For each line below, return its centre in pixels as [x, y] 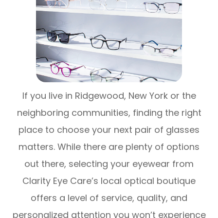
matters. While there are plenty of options [109, 146]
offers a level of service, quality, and [109, 198]
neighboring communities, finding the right [109, 112]
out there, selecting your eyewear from [109, 163]
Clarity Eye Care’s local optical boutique [109, 181]
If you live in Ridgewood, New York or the [109, 95]
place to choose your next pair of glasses [109, 129]
